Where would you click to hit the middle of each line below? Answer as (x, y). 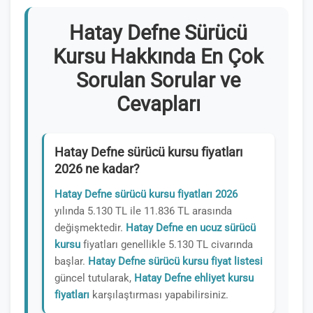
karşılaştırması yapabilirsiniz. (159, 295)
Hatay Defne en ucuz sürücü (191, 228)
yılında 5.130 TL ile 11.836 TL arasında (143, 211)
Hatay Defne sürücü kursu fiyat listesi (175, 261)
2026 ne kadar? (97, 169)
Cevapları (158, 104)
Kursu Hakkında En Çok (158, 57)
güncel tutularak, (94, 278)
